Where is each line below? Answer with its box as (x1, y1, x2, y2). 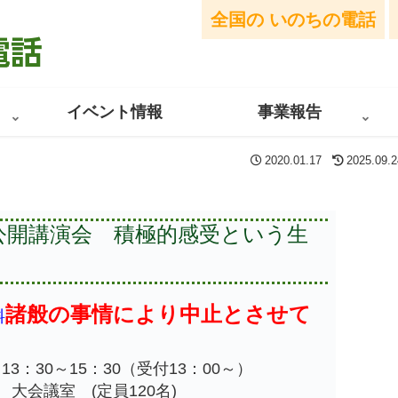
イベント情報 (66, 102, 163, 121)
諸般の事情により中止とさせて (5, 301, 311, 326)
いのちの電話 (264, 10, 376, 29)
